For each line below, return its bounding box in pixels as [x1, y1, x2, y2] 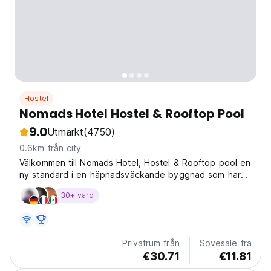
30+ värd [60, 191, 94, 200]
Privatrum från [122, 238, 180, 249]
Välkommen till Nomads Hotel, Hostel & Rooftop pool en [19, 157, 251, 168]
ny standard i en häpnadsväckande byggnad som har [19, 169, 241, 180]
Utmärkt [47, 126, 83, 139]
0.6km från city [19, 143, 82, 154]
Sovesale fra [199, 238, 252, 249]
